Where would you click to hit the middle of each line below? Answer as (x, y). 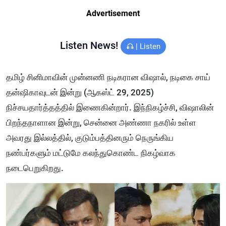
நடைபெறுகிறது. (35, 168)
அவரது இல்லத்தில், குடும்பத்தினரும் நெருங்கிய (90, 138)
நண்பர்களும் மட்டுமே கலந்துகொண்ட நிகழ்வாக (91, 153)
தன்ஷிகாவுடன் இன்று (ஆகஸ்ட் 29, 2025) (80, 93)
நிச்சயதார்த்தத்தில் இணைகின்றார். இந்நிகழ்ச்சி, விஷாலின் (110, 108)
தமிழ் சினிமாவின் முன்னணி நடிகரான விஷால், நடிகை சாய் (108, 77)
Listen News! (90, 46)
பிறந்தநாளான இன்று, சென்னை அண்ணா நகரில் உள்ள (101, 123)
